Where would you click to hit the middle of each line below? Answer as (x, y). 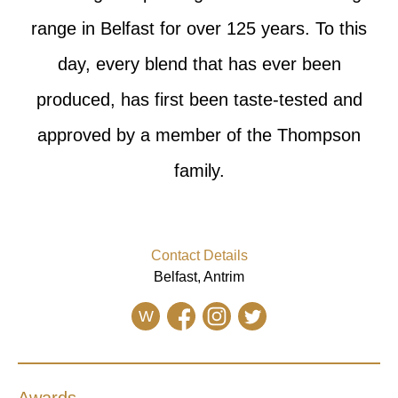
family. (199, 171)
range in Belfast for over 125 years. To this (199, 28)
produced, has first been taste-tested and (199, 99)
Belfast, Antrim (199, 277)
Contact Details (199, 255)
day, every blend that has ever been (199, 64)
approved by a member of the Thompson (199, 135)
